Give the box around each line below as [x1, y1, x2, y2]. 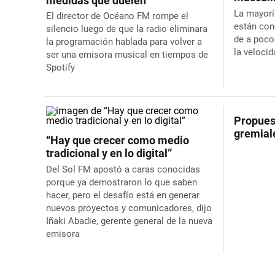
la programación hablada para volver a [46, 36, 202, 47]
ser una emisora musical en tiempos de [46, 48, 208, 60]
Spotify [46, 61, 75, 73]
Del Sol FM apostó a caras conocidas [46, 163, 200, 175]
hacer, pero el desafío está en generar [46, 189, 199, 201]
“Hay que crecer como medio [46, 133, 189, 147]
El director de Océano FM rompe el [46, 10, 188, 21]
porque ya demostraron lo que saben [46, 176, 197, 188]
